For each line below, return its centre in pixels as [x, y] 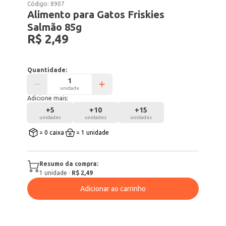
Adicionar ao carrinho [113, 189]
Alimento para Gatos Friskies [96, 14]
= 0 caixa [52, 132]
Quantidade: [47, 70]
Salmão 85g [55, 27]
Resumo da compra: [69, 164]
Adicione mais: [48, 98]
